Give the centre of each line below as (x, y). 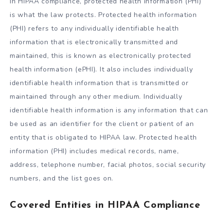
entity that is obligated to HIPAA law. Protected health (103, 138)
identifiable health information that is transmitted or (99, 83)
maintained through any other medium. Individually (96, 97)
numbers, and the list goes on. (62, 179)
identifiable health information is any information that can (109, 110)
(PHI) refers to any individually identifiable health (94, 29)
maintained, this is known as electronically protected (101, 56)
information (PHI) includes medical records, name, (94, 151)
